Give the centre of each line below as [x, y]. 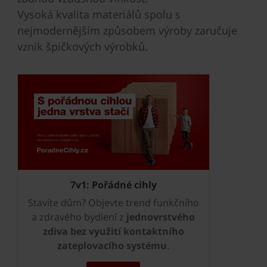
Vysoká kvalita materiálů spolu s [99, 14]
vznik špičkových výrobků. [83, 46]
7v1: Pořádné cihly [113, 185]
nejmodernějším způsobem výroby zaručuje [127, 30]
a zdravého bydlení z [79, 217]
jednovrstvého [161, 217]
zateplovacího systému [112, 246]
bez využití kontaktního [127, 232]
